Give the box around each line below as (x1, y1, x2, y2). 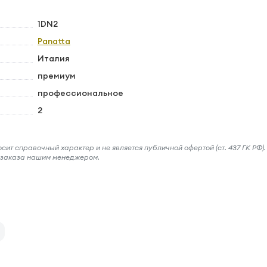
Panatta (38, 36, 70, 46)
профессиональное (38, 88, 123, 98)
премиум (38, 70, 76, 81)
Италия (38, 53, 70, 64)
